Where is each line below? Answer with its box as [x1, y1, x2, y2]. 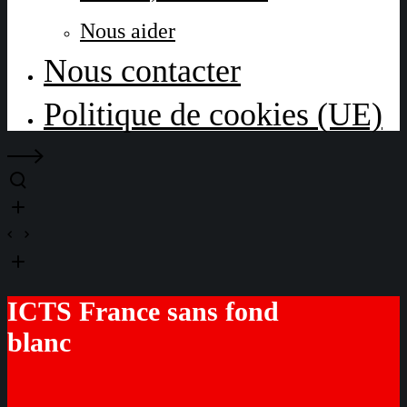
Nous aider [80, 19, 175, 43]
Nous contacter [44, 53, 241, 89]
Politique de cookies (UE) [44, 96, 382, 133]
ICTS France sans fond [7, 296, 279, 327]
